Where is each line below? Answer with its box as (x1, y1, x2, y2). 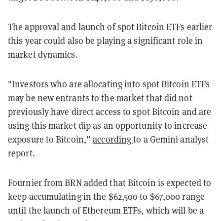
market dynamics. (8, 48, 78, 60)
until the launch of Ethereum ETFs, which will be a (8, 204, 204, 216)
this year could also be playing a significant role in (8, 35, 203, 46)
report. (8, 147, 35, 159)
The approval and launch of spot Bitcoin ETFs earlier (8, 21, 213, 33)
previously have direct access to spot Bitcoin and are (8, 106, 212, 117)
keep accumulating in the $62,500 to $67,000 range (8, 190, 205, 202)
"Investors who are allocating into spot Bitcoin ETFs (8, 78, 210, 90)
